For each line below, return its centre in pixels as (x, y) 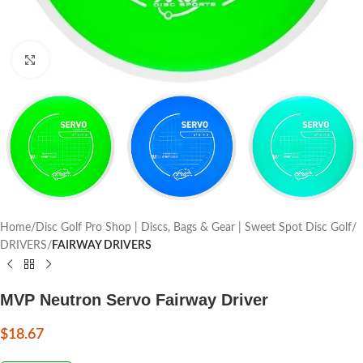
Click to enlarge (84, 60)
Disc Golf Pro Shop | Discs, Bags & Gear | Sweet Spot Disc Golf (194, 228)
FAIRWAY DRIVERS (102, 246)
